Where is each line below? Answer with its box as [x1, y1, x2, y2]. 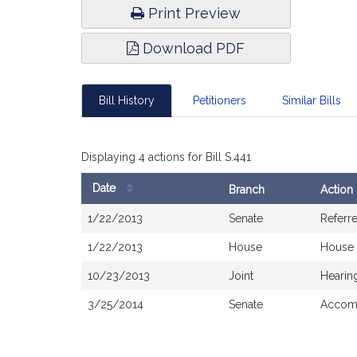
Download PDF [139, 40, 245, 57]
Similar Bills [282, 94, 341, 107]
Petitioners [192, 94, 246, 107]
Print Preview [144, 5, 241, 22]
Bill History [99, 94, 155, 107]
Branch [229, 183, 265, 196]
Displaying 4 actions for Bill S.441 [81, 151, 251, 163]
